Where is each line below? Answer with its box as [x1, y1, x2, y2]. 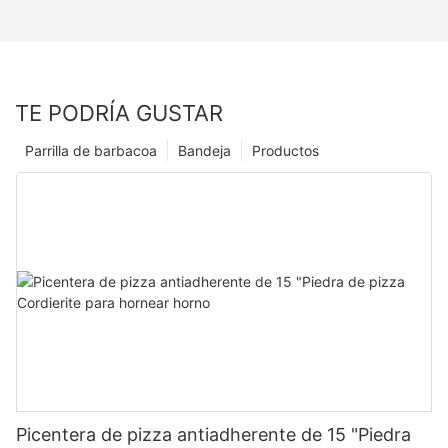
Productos [252, 141, 319, 159]
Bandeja [178, 141, 231, 159]
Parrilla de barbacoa [25, 141, 157, 159]
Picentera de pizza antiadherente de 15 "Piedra [16, 423, 411, 445]
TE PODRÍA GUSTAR [15, 99, 223, 126]
